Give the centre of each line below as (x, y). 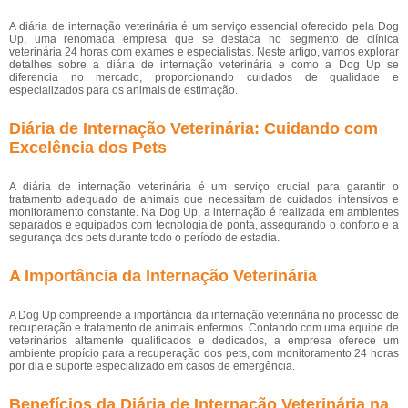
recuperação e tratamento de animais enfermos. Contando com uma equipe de (204, 328)
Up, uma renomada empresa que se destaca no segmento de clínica (204, 39)
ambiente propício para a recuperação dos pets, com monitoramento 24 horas (204, 353)
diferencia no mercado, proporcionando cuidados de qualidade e (204, 77)
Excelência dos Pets (88, 148)
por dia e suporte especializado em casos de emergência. (152, 366)
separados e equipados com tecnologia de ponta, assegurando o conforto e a (204, 225)
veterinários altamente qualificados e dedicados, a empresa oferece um (204, 341)
